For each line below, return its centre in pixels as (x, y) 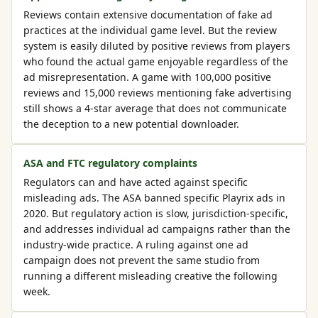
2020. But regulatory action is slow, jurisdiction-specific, (156, 213)
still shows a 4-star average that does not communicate (155, 108)
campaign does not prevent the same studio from (142, 260)
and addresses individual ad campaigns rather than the (157, 229)
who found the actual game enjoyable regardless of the (156, 61)
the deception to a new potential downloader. (131, 124)
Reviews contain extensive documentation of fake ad (148, 15)
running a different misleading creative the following (150, 276)
